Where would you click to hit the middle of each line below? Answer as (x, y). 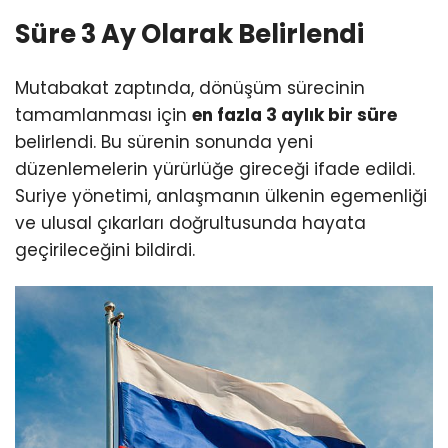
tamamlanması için (103, 115)
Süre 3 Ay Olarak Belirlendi (189, 33)
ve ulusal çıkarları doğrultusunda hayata (190, 223)
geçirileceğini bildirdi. (105, 250)
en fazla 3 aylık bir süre (294, 115)
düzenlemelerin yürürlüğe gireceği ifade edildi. (215, 169)
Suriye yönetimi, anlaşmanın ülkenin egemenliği (221, 196)
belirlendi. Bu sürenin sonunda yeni (164, 142)
